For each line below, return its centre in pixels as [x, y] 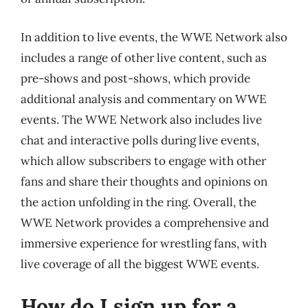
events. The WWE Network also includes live [141, 119]
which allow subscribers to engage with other [143, 161]
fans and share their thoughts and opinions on [144, 181]
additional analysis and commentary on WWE [144, 99]
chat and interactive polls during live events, [140, 140]
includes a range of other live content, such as [144, 57]
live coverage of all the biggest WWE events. [140, 264]
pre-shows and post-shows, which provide [135, 78]
